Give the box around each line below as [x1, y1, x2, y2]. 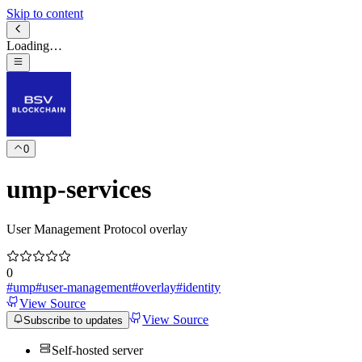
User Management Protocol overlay [6, 221, 187, 236]
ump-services [6, 175, 151, 204]
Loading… [6, 39, 62, 53]
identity [183, 280, 221, 294]
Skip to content [6, 6, 83, 20]
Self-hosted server [52, 343, 143, 358]
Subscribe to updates [23, 314, 124, 327]
